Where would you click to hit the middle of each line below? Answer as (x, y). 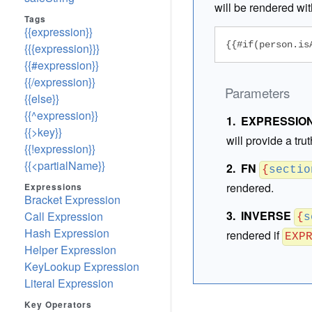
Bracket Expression (72, 200)
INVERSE (266, 216)
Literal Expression (69, 283)
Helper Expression (70, 250)
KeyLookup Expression (82, 266)
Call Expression (64, 216)
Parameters (257, 93)
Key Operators (58, 304)
